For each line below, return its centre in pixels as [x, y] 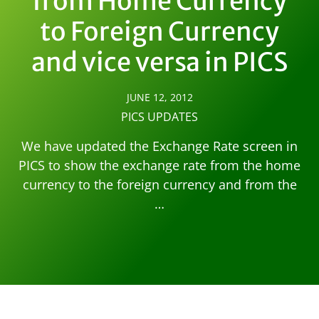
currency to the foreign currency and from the [159, 185]
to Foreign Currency [159, 32]
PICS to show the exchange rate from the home [159, 166]
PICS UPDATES [159, 117]
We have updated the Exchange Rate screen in [159, 146]
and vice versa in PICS [159, 63]
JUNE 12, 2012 [159, 98]
